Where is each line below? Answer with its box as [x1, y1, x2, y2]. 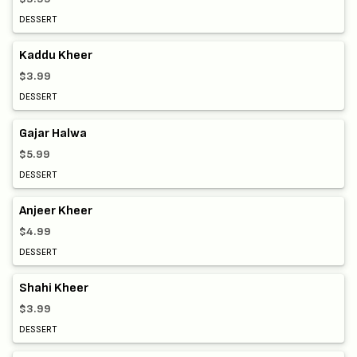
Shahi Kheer [19, 280, 88, 296]
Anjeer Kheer [19, 202, 92, 218]
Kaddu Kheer [19, 48, 92, 64]
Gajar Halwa [19, 125, 87, 141]
